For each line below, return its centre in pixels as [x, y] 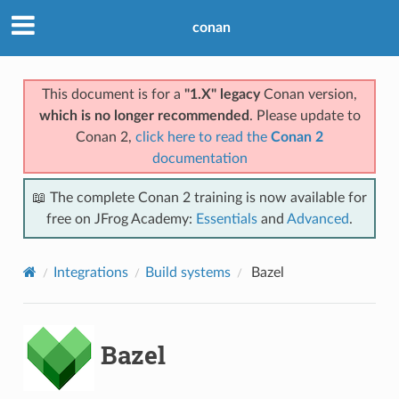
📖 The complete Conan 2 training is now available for [199, 197]
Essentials [227, 219]
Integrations [90, 272]
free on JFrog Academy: [121, 219]
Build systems [187, 272]
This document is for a [113, 94]
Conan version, [309, 94]
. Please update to [305, 115]
